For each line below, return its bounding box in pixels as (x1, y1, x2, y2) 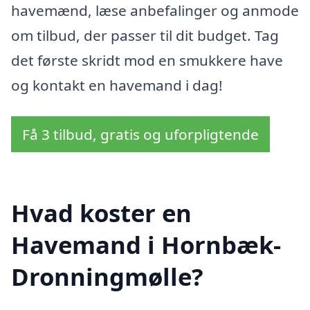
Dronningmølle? (11, 260, 203, 293)
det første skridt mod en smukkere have (11, 50, 283, 70)
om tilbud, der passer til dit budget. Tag (11, 25, 279, 45)
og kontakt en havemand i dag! (11, 75, 223, 95)
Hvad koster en (11, 197, 192, 230)
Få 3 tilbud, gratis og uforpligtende (22, 125, 259, 145)
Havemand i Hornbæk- (11, 228, 281, 262)
